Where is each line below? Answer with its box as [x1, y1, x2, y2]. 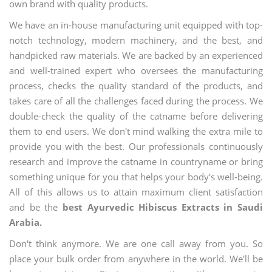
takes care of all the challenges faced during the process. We [9, 95, 263, 107]
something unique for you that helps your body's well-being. [9, 171, 263, 183]
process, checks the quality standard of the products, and [9, 80, 263, 92]
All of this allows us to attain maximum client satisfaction [9, 186, 263, 198]
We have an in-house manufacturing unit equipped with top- [9, 19, 263, 31]
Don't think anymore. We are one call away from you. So [9, 237, 263, 250]
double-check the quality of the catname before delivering [9, 110, 263, 122]
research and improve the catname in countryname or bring [9, 155, 263, 168]
